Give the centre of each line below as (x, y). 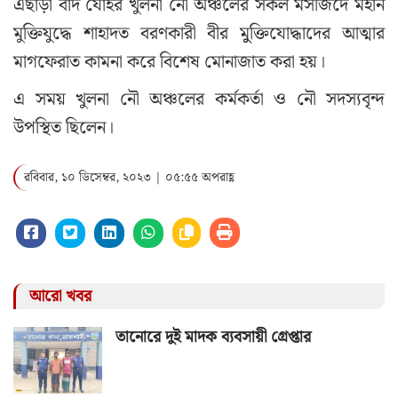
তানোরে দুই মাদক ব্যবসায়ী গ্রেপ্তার (213, 338)
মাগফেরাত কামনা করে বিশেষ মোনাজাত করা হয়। (169, 63)
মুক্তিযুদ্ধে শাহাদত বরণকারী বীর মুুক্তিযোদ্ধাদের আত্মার (199, 34)
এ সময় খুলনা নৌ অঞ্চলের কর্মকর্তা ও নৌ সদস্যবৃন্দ (199, 100)
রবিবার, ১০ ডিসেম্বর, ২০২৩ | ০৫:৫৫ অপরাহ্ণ (129, 178)
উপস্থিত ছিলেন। (64, 128)
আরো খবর (58, 297)
